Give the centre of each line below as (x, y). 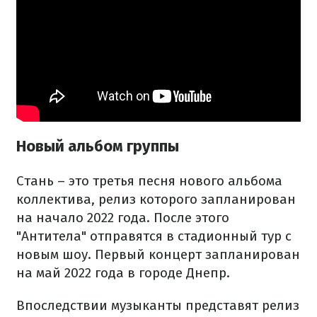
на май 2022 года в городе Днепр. (123, 272)
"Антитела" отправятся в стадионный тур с (154, 236)
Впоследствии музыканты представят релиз (158, 305)
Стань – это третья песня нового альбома (149, 180)
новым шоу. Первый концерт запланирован (158, 254)
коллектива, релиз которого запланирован (156, 199)
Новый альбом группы (98, 146)
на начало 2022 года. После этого (123, 217)
